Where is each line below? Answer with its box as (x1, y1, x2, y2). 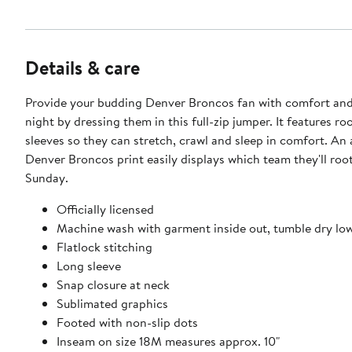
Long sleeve (57, 257, 121, 275)
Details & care (25, 54, 140, 82)
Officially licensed (57, 200, 154, 218)
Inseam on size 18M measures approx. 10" (57, 332, 280, 350)
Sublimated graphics (57, 295, 168, 313)
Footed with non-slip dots (57, 313, 198, 332)
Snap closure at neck (57, 276, 170, 294)
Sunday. (25, 169, 68, 187)
